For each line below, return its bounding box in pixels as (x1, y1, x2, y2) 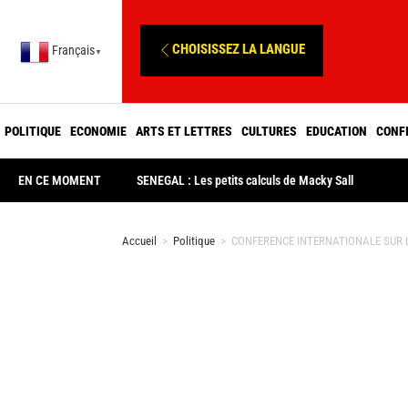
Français (52, 43, 96, 58)
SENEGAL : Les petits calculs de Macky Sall (137, 173, 354, 188)
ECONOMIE (70, 123, 127, 138)
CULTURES (241, 123, 297, 138)
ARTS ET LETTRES (136, 123, 232, 138)
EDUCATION (306, 123, 367, 138)
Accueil (122, 234, 158, 248)
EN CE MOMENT (18, 173, 101, 188)
